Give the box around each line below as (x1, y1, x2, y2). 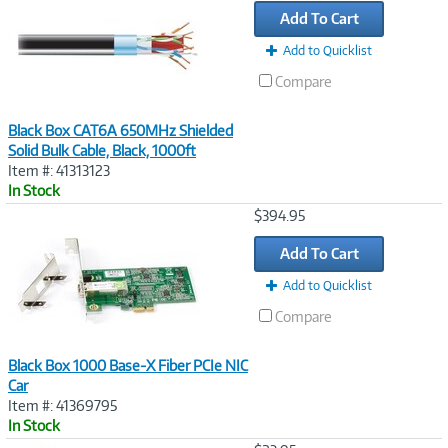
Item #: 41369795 (8, 396, 117, 414)
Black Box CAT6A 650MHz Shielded (8, 121, 233, 139)
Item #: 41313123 (8, 161, 110, 179)
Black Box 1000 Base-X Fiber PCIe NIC (8, 356, 248, 374)
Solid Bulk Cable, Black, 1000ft (8, 141, 196, 159)
